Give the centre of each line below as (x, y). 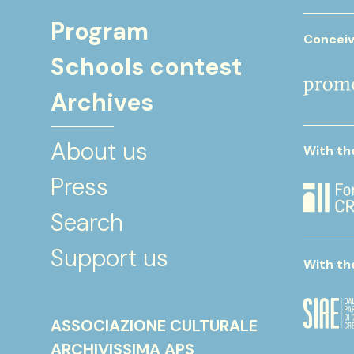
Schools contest (146, 67)
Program (100, 31)
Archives (102, 102)
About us (99, 151)
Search (87, 222)
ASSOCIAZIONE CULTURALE (154, 326)
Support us (109, 258)
